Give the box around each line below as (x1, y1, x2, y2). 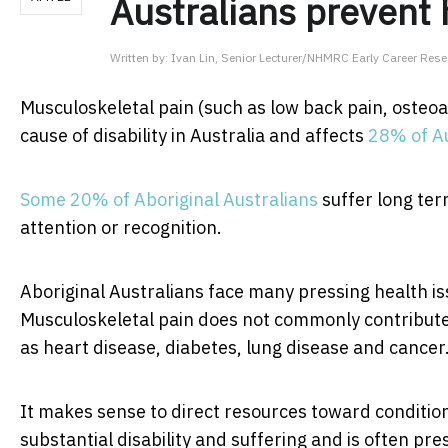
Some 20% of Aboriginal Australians (20, 187, 318, 211)
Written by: (110, 49, 171, 65)
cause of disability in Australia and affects (20, 123, 368, 147)
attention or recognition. (20, 215, 222, 239)
